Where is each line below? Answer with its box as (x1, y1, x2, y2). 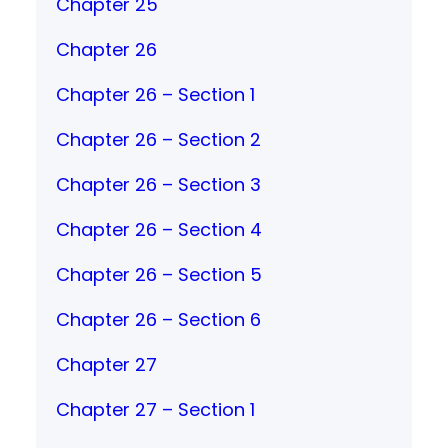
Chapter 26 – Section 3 (56, 171, 261, 197)
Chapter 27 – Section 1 (56, 396, 255, 422)
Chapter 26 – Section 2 (56, 126, 261, 152)
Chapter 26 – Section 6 (56, 306, 261, 332)
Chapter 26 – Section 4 (56, 216, 262, 242)
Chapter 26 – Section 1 (56, 81, 255, 107)
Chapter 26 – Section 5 (56, 261, 262, 287)
